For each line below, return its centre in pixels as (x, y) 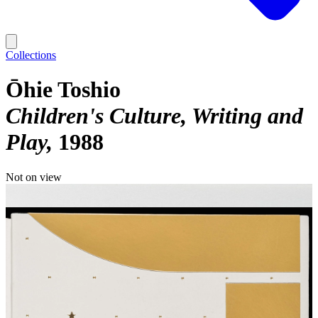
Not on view (34, 177)
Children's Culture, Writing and (154, 116)
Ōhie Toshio (63, 90)
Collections (31, 55)
